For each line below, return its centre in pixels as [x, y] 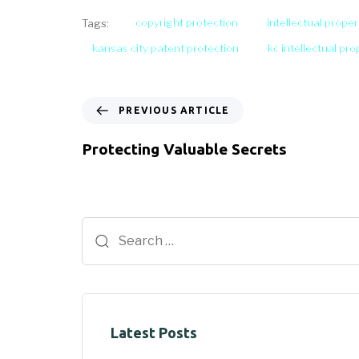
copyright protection [186, 22]
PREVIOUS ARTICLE [174, 110]
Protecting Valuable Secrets [184, 149]
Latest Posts [154, 332]
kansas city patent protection [165, 48]
